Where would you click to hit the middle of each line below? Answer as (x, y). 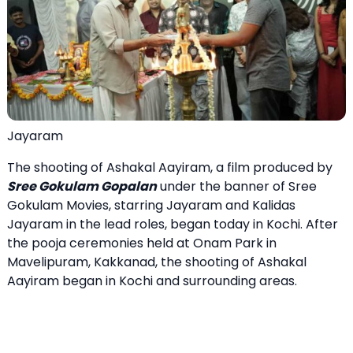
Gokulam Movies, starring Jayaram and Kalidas (151, 205)
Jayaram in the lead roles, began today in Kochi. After (173, 224)
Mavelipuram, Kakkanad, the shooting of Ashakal (157, 262)
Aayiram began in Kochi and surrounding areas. (152, 281)
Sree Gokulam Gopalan (82, 186)
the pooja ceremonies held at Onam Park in (142, 243)
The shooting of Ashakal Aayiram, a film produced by (170, 167)
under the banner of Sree (237, 186)
